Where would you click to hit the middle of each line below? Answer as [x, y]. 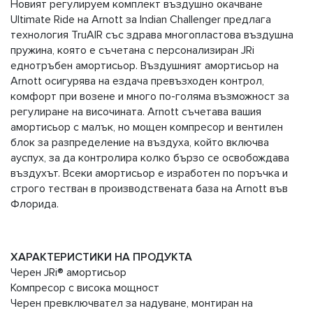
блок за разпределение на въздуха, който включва [140, 143]
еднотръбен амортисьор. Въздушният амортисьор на [145, 66]
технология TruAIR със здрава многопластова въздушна [152, 35]
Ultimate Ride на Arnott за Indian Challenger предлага [141, 20]
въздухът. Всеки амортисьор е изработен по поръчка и [149, 174]
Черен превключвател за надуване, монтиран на [132, 304]
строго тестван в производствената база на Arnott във [149, 189]
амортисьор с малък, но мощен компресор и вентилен [147, 128]
